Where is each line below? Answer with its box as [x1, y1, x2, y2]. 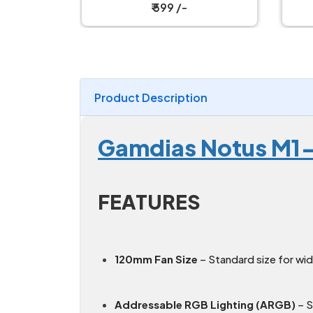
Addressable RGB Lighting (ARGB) [115, 298, 296, 312]
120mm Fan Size [115, 252, 198, 266]
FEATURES [98, 189, 201, 214]
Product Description [94, 90, 208, 105]
